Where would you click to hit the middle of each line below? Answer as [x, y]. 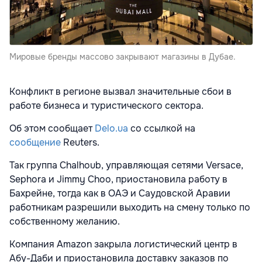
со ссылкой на [163, 129]
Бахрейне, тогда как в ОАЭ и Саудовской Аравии [120, 194]
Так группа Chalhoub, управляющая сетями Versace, [126, 166]
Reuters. [81, 143]
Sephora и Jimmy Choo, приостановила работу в [118, 180]
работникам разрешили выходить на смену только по [130, 208]
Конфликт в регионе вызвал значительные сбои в [120, 92]
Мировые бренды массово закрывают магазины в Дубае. [123, 57]
